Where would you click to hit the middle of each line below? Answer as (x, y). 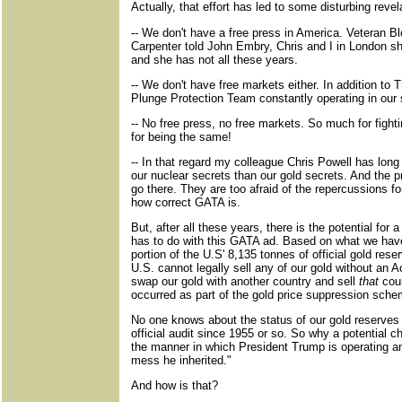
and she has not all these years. (214, 60)
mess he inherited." (181, 360)
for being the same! (181, 137)
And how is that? (175, 385)
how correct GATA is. (186, 202)
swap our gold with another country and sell (245, 281)
